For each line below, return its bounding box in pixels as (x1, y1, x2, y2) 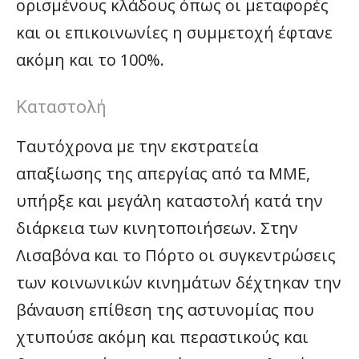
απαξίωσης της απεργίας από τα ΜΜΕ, (16, 163, 310, 184)
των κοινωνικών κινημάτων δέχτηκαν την (16, 272, 341, 293)
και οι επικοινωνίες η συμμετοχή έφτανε (16, 22, 333, 43)
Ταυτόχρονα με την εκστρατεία (16, 135, 258, 157)
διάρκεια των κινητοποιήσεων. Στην (16, 217, 298, 239)
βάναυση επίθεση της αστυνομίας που (16, 299, 314, 321)
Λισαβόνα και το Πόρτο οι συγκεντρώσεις (16, 244, 336, 266)
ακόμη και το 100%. (16, 49, 164, 71)
